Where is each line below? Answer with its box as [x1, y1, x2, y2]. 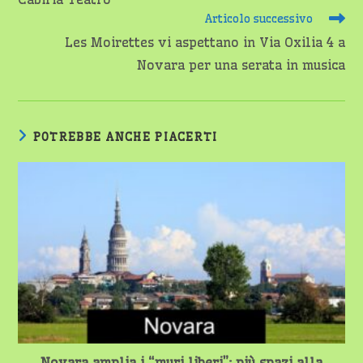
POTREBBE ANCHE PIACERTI [32, 130, 218, 144]
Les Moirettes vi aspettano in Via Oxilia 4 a [64, 34, 345, 50]
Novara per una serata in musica [136, 57, 345, 73]
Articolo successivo [203, 11, 313, 26]
